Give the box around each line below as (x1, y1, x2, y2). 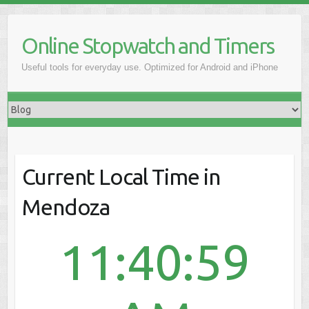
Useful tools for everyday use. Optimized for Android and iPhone (21, 62, 279, 72)
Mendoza (21, 195, 110, 219)
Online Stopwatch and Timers (21, 34, 275, 58)
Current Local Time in (21, 164, 220, 189)
